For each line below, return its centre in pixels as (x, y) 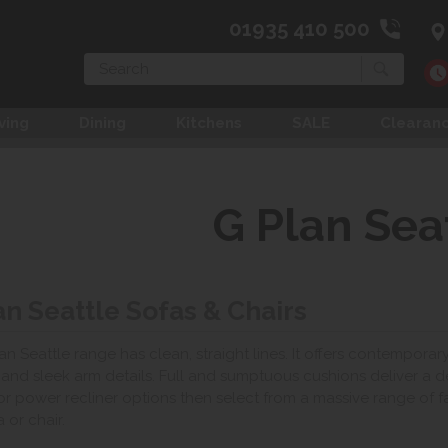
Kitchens (209, 123)
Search (104, 63)
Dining (102, 123)
